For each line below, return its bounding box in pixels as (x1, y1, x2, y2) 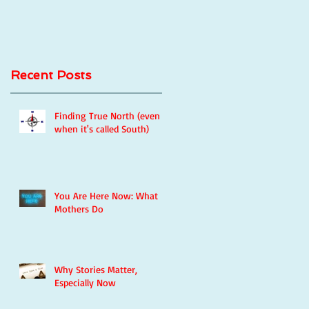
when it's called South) (54, 123, 149, 134)
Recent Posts (10, 68, 91, 82)
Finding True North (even (54, 110, 160, 121)
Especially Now (54, 277, 116, 288)
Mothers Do (54, 203, 103, 215)
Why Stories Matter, (54, 263, 137, 275)
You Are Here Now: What (54, 190, 158, 201)
